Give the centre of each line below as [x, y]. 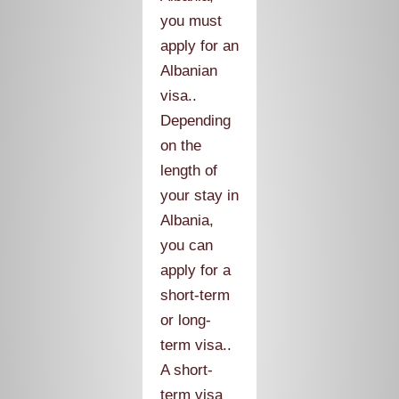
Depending [195, 121]
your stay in [199, 195]
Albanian [189, 71]
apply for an [199, 46]
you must [191, 21]
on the [181, 146]
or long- [186, 320]
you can [187, 245]
